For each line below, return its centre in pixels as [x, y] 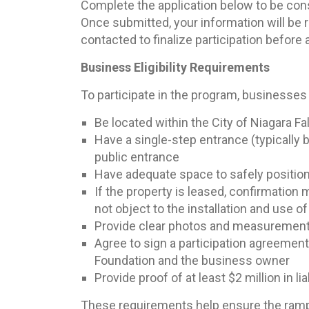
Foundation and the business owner [192, 261]
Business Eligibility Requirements [175, 68]
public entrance [137, 157]
